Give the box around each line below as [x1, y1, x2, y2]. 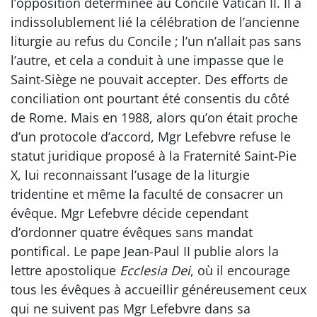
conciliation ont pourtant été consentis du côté [11, 90, 289, 108]
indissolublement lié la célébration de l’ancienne [11, 13, 299, 31]
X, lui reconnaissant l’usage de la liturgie [11, 166, 250, 184]
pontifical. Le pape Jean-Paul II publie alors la [11, 243, 279, 260]
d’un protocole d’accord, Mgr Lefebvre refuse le [11, 128, 291, 146]
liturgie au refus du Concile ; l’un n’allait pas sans [11, 33, 301, 50]
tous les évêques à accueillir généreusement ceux [11, 281, 306, 299]
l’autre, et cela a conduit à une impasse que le [11, 52, 284, 69]
